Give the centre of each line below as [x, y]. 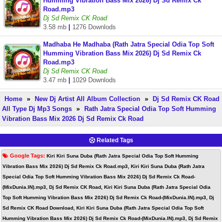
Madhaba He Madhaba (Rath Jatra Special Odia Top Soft [129, 44]
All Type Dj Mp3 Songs [37, 109]
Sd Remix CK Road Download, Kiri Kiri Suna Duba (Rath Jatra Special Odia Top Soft [103, 208]
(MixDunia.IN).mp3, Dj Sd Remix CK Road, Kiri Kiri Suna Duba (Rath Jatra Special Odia [107, 187]
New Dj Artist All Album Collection [87, 99]
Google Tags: [28, 156]
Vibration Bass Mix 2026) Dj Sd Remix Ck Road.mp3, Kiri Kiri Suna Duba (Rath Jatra [104, 166]
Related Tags [114, 140]
